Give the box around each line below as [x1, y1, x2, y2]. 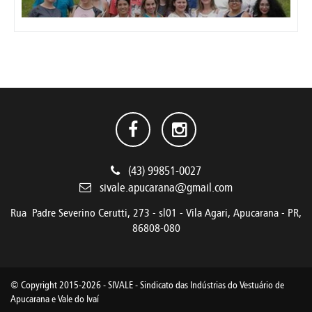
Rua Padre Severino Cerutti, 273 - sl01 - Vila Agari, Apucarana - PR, [10, 206, 302, 220]
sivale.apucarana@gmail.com [100, 180, 233, 195]
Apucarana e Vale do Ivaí [10, 292, 99, 306]
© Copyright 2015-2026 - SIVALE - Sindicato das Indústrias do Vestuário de [10, 279, 284, 292]
